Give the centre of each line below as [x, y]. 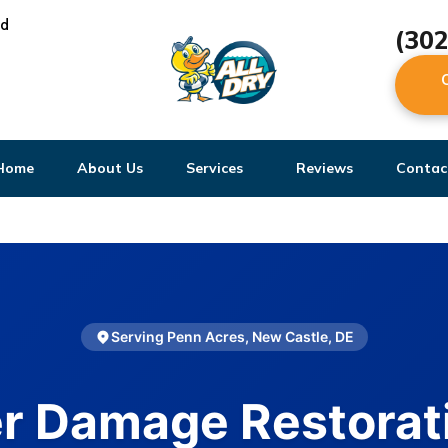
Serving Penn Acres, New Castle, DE [232, 336]
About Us [110, 168]
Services [214, 168]
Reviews [324, 168]
